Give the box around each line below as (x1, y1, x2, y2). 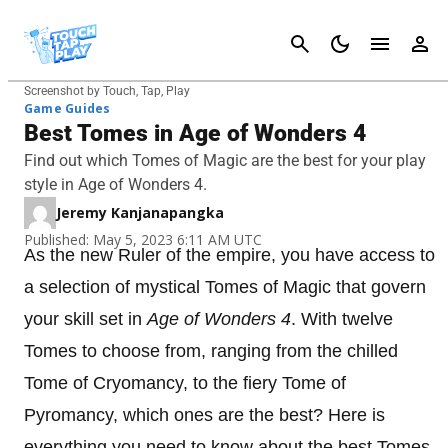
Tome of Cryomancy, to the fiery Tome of (24, 373, 346, 393)
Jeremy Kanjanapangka (56, 203, 224, 222)
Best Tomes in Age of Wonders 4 (24, 120, 366, 147)
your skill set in (24, 309, 147, 329)
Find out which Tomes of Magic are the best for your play (24, 151, 426, 170)
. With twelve (291, 309, 393, 329)
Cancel (391, 34, 440, 53)
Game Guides (24, 100, 111, 117)
